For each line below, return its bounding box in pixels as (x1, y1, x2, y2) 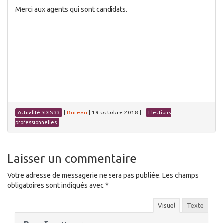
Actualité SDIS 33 (18, 110, 60, 116)
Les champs (161, 171, 199, 180)
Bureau (67, 109, 87, 116)
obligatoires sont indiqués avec (7, 181, 105, 190)
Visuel (158, 201, 175, 209)
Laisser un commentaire (7, 152, 137, 166)
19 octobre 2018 (92, 109, 138, 116)
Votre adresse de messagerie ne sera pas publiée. (7, 171, 161, 180)
